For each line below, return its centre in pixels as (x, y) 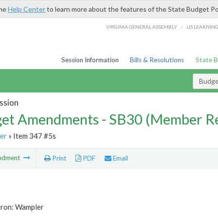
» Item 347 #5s (31, 136)
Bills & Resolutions (157, 60)
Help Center (27, 9)
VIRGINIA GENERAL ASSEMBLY (142, 27)
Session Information (90, 60)
